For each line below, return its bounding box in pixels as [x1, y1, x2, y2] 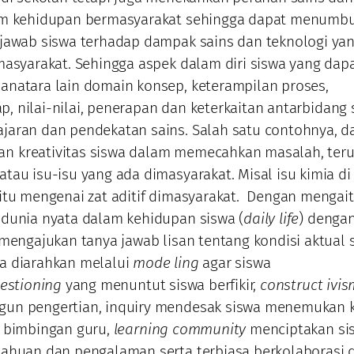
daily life [243, 209, 299, 228]
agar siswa [198, 253, 271, 272]
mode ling [133, 253, 199, 272]
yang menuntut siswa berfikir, [62, 275, 261, 294]
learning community [113, 319, 250, 338]
